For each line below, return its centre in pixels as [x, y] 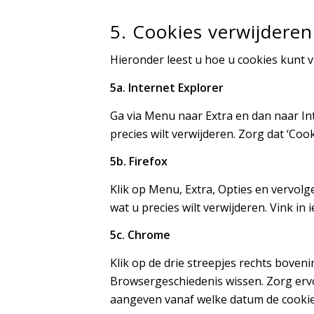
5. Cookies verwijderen [211, 31]
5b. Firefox [139, 162]
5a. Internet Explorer [167, 87]
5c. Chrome [140, 235]
